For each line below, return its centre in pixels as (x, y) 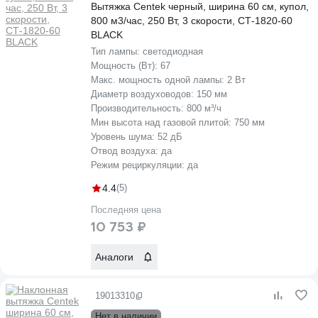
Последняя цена (126, 210)
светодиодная (173, 51)
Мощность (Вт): (126, 66)
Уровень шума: (124, 137)
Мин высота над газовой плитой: (163, 122)
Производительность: (139, 108)
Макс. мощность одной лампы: (159, 80)
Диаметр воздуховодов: (144, 94)
